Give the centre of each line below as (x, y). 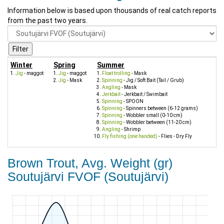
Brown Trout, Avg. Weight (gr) (90, 163)
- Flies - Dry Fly (175, 136)
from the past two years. (47, 20)
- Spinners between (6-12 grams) (160, 108)
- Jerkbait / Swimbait (144, 94)
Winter (21, 65)
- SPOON (133, 101)
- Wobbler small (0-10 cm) (152, 115)
